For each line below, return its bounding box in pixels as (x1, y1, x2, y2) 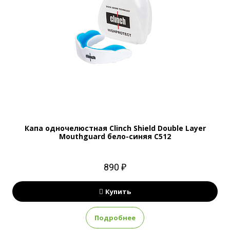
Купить (105, 187, 131, 196)
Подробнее (94, 213, 136, 222)
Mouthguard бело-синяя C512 (59, 131, 171, 141)
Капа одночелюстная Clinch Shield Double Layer (24, 123, 206, 133)
